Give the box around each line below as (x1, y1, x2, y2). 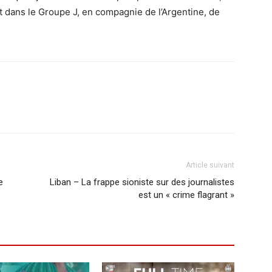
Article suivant (186, 161, 234, 170)
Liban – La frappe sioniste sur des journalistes (50, 177, 234, 188)
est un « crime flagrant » (138, 189, 234, 201)
